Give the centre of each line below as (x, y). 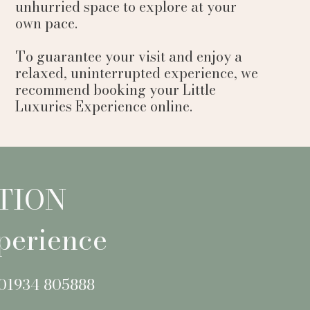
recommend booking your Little (115, 90)
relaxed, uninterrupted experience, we (136, 73)
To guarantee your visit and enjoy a (128, 56)
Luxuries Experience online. (103, 106)
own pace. (46, 23)
